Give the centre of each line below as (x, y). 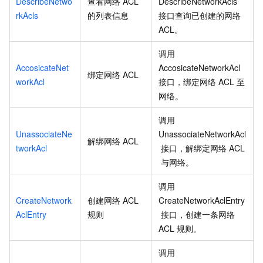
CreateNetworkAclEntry (202, 200)
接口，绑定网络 (187, 82)
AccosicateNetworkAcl (199, 68)
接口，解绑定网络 (194, 148)
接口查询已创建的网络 (200, 16)
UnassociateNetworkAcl (202, 134)
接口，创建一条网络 (198, 215)
